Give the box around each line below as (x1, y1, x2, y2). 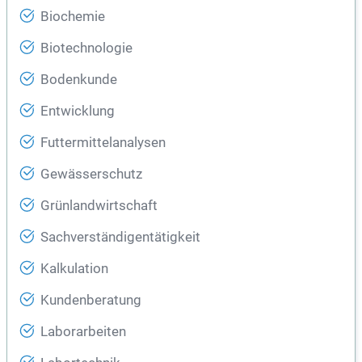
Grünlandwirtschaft (40, 198, 158, 214)
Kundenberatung (40, 293, 141, 309)
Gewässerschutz (40, 166, 142, 183)
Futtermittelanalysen (40, 135, 166, 151)
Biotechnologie (40, 40, 133, 57)
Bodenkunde (40, 72, 117, 88)
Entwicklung (40, 103, 115, 120)
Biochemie (40, 9, 105, 25)
